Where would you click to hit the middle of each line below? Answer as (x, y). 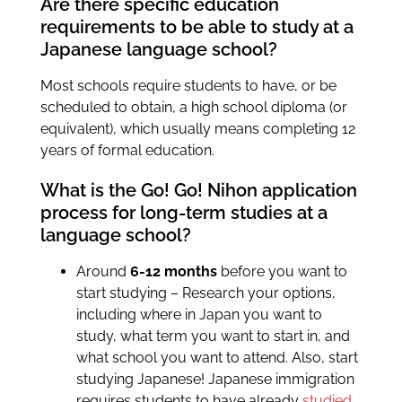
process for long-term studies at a (184, 212)
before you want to (282, 271)
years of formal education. (127, 150)
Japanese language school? (158, 49)
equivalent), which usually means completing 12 (197, 128)
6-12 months (173, 271)
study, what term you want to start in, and (213, 336)
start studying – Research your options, (205, 293)
